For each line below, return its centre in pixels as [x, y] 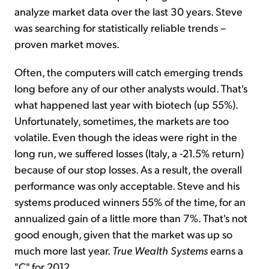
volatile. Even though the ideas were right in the [126, 137]
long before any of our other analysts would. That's [131, 88]
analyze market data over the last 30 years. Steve [128, 11]
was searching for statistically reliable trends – [120, 28]
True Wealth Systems [161, 250]
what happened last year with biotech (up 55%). [126, 104]
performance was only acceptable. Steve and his [127, 186]
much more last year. [63, 250]
